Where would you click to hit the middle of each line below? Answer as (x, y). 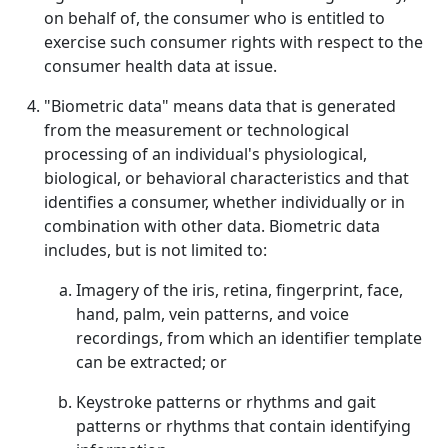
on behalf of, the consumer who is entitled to (214, 18)
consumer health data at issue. (160, 66)
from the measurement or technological (196, 130)
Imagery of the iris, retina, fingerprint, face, (239, 290)
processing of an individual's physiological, (205, 154)
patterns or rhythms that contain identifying (243, 426)
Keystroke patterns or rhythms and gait (226, 402)
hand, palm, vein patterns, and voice (212, 314)
